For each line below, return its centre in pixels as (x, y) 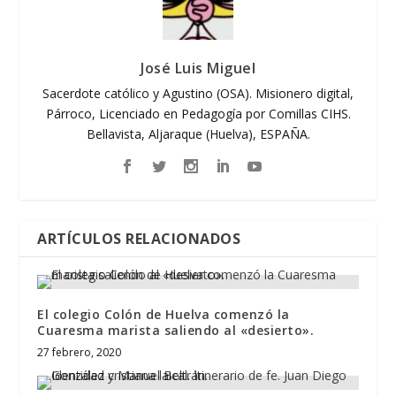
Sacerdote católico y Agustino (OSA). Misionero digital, (198, 94)
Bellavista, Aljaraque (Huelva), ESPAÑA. (198, 134)
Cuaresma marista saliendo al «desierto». (176, 331)
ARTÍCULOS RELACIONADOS (139, 239)
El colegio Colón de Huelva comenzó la (164, 315)
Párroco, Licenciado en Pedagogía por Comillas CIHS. (198, 114)
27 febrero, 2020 (80, 353)
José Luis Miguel (198, 69)
